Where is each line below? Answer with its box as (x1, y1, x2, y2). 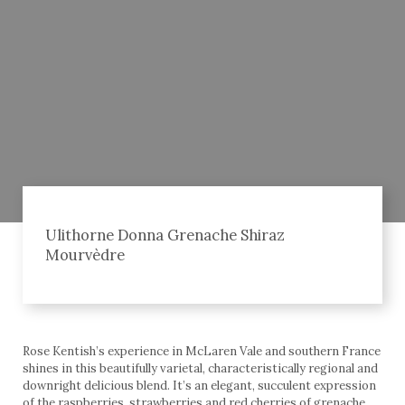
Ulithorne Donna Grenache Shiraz (45, 225, 285, 246)
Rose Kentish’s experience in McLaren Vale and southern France (23, 344, 381, 360)
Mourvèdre (45, 245, 125, 266)
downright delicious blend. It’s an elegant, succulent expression (23, 378, 376, 394)
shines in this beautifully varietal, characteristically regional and (23, 361, 378, 377)
